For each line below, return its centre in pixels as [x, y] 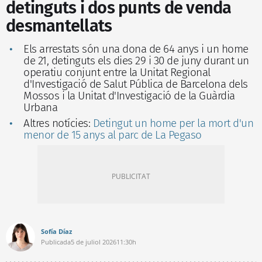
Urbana [40, 107]
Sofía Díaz [56, 231]
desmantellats [59, 26]
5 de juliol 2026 [94, 242]
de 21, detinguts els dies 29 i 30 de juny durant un [136, 60]
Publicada [56, 242]
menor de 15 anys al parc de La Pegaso [113, 135]
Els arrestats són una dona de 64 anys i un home [136, 49]
